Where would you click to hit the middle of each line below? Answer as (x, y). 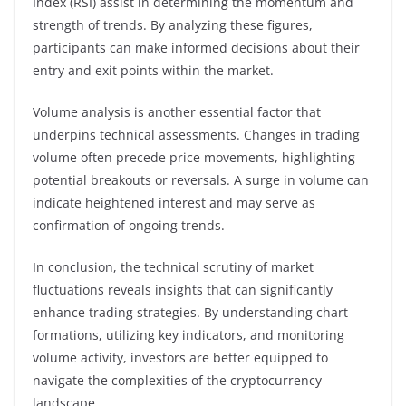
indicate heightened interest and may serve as (174, 202)
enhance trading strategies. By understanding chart (190, 312)
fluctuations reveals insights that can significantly (183, 289)
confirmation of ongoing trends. (129, 225)
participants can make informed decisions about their (196, 47)
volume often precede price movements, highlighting (194, 157)
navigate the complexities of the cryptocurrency (177, 380)
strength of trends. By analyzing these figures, (173, 24)
